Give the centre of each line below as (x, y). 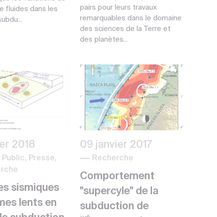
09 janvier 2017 (116, 145)
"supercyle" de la (119, 191)
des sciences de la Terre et (125, 29)
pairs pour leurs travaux (118, 7)
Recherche (112, 158)
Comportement (117, 176)
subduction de (114, 206)
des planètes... (104, 39)
